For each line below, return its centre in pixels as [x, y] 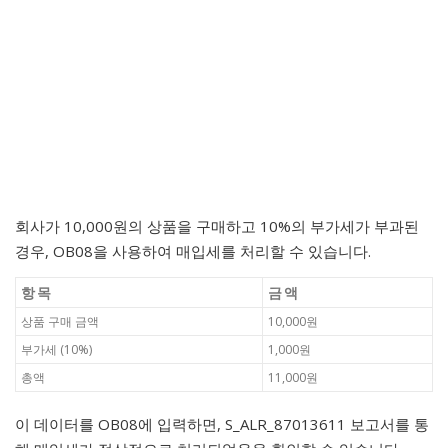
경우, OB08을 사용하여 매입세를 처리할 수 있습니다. [193, 250]
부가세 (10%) [56, 349]
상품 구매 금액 [60, 321]
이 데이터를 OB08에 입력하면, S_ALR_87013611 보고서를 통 [222, 423]
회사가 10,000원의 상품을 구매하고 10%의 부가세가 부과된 [217, 225]
